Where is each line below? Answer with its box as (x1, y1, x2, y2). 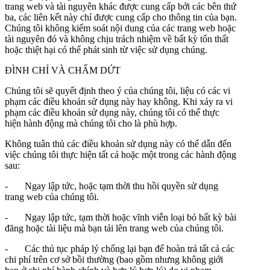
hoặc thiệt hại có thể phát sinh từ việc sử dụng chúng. (5, 44, 207, 55)
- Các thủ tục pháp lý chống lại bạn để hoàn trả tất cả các (5, 243, 234, 254)
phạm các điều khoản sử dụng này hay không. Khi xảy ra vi (5, 96, 233, 107)
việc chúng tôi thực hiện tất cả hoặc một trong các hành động (5, 149, 236, 160)
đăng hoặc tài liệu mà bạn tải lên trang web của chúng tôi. (5, 222, 224, 233)
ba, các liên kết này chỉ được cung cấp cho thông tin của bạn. (5, 11, 237, 22)
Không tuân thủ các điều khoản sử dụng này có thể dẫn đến (5, 138, 231, 149)
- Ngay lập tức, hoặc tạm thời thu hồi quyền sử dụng (5, 180, 218, 191)
